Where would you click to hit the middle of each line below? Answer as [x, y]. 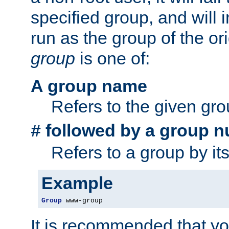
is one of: [112, 59]
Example [77, 183]
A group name [89, 86]
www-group [82, 201]
